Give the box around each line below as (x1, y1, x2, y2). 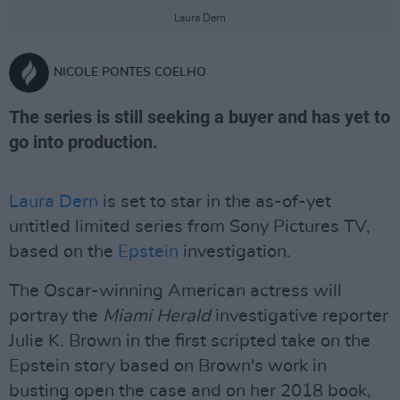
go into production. (9, 131, 158, 153)
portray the (9, 307, 103, 325)
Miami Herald (103, 307, 211, 325)
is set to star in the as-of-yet (98, 193, 331, 211)
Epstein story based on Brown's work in (9, 357, 327, 375)
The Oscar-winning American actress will (9, 282, 342, 300)
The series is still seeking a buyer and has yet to (9, 106, 390, 128)
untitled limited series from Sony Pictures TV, (9, 218, 371, 236)
